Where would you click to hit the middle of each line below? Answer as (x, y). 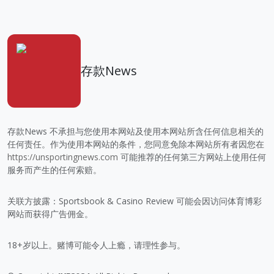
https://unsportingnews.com (63, 157)
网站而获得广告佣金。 (50, 213)
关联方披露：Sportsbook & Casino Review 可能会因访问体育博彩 (135, 201)
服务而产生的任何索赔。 (54, 169)
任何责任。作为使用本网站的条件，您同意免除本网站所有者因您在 (136, 144)
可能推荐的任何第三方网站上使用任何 (192, 157)
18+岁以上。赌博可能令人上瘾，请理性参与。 (96, 245)
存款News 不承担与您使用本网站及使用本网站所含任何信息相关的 (135, 131)
